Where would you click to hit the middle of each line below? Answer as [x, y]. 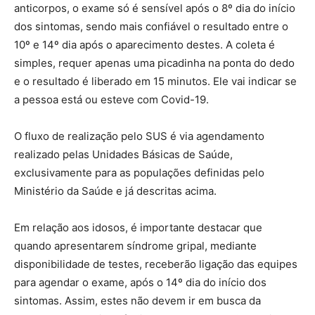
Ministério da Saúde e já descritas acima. [117, 191]
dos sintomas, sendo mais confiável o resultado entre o [151, 27]
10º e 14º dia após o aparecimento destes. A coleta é [144, 45]
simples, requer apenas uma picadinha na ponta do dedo [154, 63]
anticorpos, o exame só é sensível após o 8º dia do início [155, 8]
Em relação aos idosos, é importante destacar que [138, 228]
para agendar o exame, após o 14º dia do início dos [140, 283]
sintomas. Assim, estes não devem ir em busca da [137, 301]
